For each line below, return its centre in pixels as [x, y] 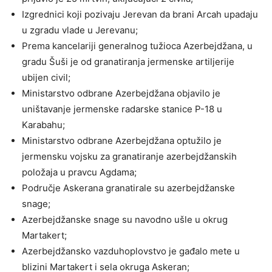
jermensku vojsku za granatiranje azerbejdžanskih [129, 156]
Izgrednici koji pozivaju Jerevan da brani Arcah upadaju [140, 14]
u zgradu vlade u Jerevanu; [80, 30]
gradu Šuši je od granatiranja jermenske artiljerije [128, 61]
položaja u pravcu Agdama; [79, 172]
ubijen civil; [46, 77]
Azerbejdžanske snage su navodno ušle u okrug [125, 219]
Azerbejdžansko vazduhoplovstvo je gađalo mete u [131, 251]
